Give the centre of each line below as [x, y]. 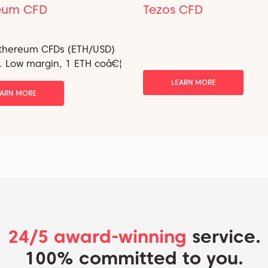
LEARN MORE [193, 83]
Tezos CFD [173, 10]
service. [223, 237]
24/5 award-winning [97, 237]
